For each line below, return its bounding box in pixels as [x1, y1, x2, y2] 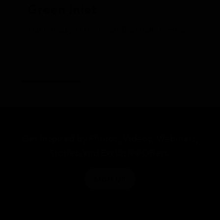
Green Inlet [28, 1, 97, 18]
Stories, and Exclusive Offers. [50, 147, 170, 159]
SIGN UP [94, 174, 126, 184]
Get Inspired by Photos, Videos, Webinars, [22, 133, 198, 145]
